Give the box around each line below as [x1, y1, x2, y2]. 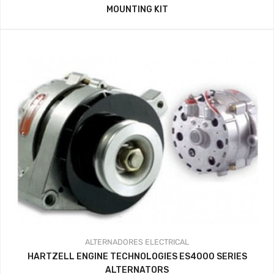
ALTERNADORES [85, 237, 143, 247]
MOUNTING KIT [106, 4, 168, 15]
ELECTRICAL [145, 237, 189, 247]
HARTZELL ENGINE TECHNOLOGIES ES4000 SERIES [27, 251, 247, 262]
